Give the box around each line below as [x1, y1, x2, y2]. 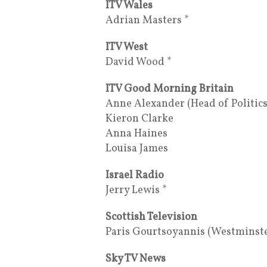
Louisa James [105, 141, 168, 156]
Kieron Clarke [105, 111, 173, 126]
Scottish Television [105, 209, 197, 225]
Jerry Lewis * [105, 182, 167, 198]
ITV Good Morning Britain [105, 81, 234, 97]
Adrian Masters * [105, 13, 189, 28]
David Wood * [105, 54, 172, 70]
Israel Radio [105, 167, 164, 183]
